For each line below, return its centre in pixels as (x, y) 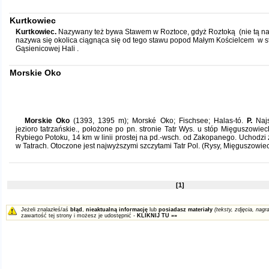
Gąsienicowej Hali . (47, 49)
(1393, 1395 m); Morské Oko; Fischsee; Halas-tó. (158, 121)
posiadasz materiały (186, 210)
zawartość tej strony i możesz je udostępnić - (79, 216)
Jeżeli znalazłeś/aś (46, 210)
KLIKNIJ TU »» (157, 216)
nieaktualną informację (117, 210)
